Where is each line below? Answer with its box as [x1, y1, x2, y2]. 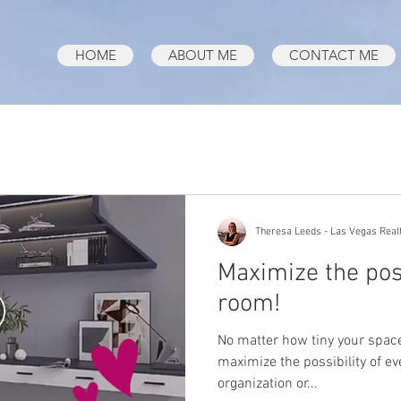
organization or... [218, 375, 318, 393]
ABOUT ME [168, 47, 237, 64]
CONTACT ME [289, 47, 379, 64]
